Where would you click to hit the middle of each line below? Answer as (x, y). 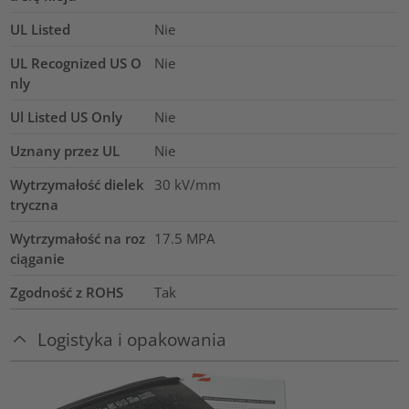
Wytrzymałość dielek (78, 185)
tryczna (35, 205)
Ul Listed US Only (67, 117)
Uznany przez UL (65, 151)
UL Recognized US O (76, 63)
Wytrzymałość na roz (78, 239)
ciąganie (38, 259)
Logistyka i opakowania (132, 340)
